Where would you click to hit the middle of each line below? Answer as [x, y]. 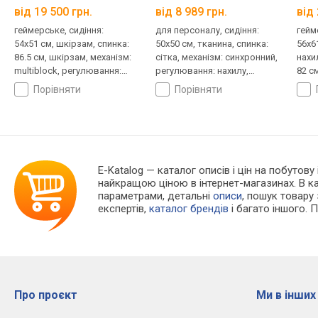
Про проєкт [46, 295]
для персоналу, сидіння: [207, 31]
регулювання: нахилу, [202, 71]
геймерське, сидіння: [59, 31]
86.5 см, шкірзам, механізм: [73, 57]
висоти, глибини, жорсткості [218, 84]
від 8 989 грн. [191, 12]
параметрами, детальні [156, 196]
